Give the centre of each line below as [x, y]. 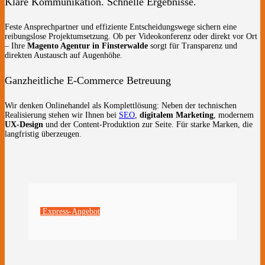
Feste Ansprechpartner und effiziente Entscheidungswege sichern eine [121, 27]
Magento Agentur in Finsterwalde [88, 46]
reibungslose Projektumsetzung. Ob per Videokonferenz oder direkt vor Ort [131, 37]
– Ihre [16, 46]
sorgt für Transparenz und [193, 46]
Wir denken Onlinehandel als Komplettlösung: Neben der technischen [121, 106]
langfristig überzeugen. [43, 134]
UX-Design [24, 125]
